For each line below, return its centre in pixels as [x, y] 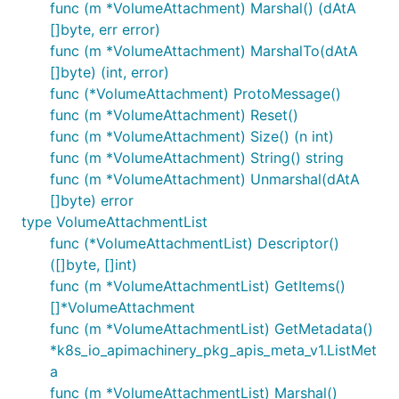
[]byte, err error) [105, 29]
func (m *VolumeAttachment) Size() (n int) [192, 136]
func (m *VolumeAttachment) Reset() [174, 115]
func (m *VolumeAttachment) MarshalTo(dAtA [204, 51]
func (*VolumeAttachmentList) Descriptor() [195, 243]
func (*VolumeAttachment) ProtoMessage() [195, 94]
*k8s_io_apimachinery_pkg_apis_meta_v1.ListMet [213, 350]
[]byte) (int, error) [110, 72]
